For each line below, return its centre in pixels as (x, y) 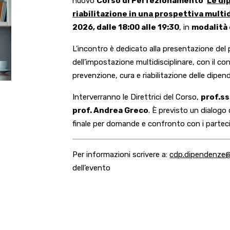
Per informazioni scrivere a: (121, 155)
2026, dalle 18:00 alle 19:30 (126, 27)
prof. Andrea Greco (110, 110)
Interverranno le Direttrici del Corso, (137, 97)
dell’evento (91, 168)
